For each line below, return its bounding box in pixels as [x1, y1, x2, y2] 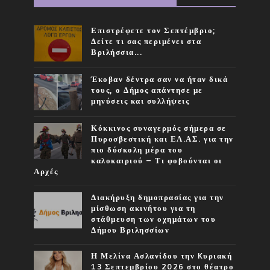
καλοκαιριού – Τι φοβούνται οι [91, 155, 222, 166]
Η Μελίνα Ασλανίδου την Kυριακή [91, 251, 233, 261]
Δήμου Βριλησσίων [91, 225, 170, 235]
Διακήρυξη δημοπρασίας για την [91, 192, 224, 202]
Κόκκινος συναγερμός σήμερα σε [91, 123, 227, 133]
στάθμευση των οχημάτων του [91, 214, 216, 224]
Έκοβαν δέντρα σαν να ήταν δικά [91, 74, 228, 84]
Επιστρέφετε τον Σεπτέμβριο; [91, 25, 216, 36]
